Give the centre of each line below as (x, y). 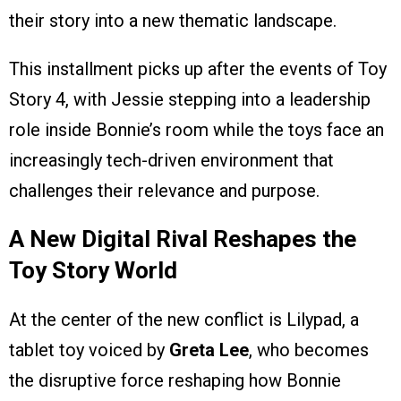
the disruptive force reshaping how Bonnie (175, 380)
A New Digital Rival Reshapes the (183, 239)
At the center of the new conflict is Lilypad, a (184, 319)
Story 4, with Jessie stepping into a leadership (190, 99)
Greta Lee (209, 350)
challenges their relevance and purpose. (164, 190)
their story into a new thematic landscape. (173, 20)
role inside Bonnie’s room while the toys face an (196, 129)
